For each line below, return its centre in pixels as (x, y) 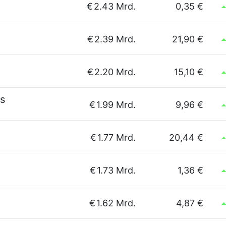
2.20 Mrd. (115, 72)
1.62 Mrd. (116, 203)
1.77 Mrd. (117, 137)
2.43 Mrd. (115, 6)
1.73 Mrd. (116, 170)
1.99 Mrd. (116, 105)
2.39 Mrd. (115, 39)
